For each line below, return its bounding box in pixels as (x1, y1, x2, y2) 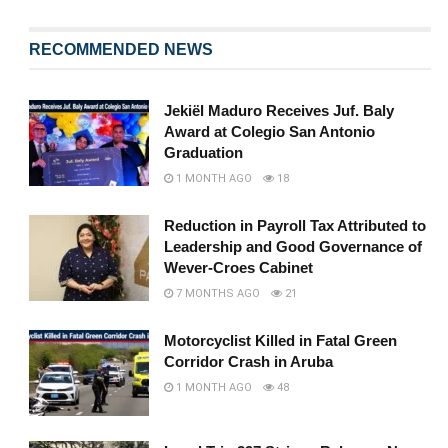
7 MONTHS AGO (173, 286, 261, 300)
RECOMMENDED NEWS (29, 40, 214, 58)
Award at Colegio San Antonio (164, 122, 376, 140)
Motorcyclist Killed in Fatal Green (164, 331, 398, 349)
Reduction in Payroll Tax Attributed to (164, 216, 427, 234)
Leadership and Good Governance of (164, 237, 423, 255)
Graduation (164, 143, 244, 161)
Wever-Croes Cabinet (164, 258, 314, 276)
